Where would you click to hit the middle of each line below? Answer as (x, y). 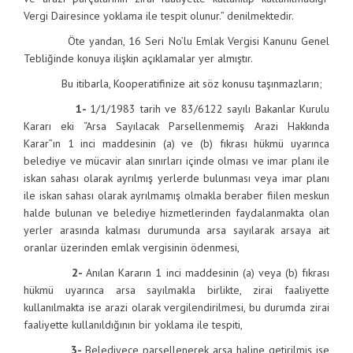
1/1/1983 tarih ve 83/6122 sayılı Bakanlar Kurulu (210, 109)
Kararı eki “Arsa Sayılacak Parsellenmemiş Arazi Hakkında (176, 126)
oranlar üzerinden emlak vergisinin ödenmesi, (132, 247)
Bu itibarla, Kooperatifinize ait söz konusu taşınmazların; (173, 84)
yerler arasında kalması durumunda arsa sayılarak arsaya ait (176, 230)
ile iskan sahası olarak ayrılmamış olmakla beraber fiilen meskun (176, 195)
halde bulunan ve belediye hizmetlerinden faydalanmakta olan (176, 213)
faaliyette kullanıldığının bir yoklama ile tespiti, (133, 325)
